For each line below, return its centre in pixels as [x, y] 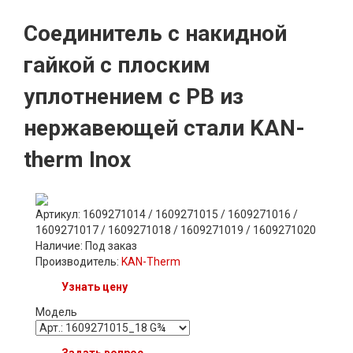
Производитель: [78, 261]
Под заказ [111, 245]
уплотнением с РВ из [134, 96]
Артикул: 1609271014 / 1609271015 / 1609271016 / [167, 214]
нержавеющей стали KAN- [164, 128]
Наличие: [60, 245]
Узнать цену [95, 286]
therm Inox [77, 159]
